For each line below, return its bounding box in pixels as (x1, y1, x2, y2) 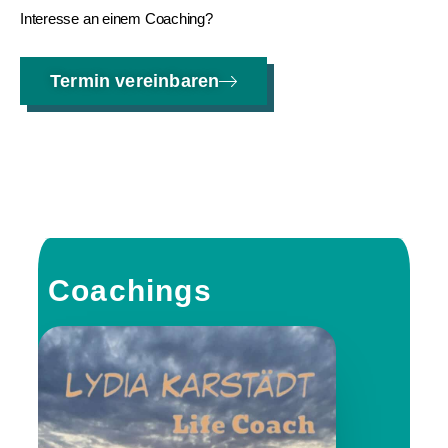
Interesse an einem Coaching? (20, 10, 213, 28)
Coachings (47, 273, 212, 307)
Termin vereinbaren (50, 71, 220, 92)
